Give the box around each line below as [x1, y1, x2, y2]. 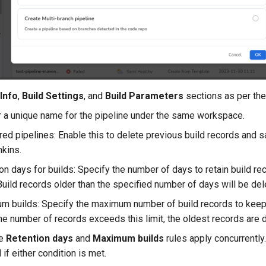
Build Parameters [105, 90, 184, 102]
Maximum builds [93, 232, 164, 244]
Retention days [6, 232, 74, 244]
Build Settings [22, 90, 84, 102]
